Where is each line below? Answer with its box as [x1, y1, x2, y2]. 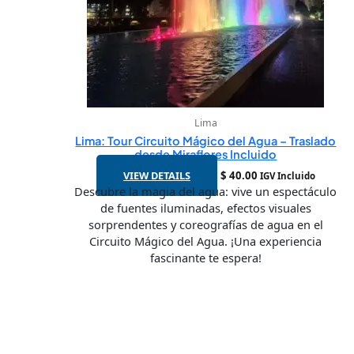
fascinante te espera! [149, 250, 262, 266]
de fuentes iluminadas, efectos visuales [100, 200, 311, 217]
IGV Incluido [259, 170, 315, 183]
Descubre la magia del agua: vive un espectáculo [74, 183, 337, 200]
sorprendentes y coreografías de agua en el [88, 217, 323, 233]
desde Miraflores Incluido [134, 146, 277, 161]
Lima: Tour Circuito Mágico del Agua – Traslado [75, 133, 337, 148]
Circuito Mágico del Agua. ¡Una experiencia [89, 233, 322, 250]
